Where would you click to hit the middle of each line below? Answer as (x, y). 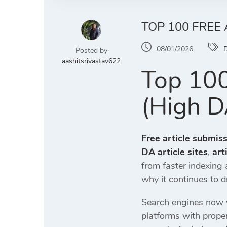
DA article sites (175, 152)
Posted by (91, 51)
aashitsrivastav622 (91, 61)
